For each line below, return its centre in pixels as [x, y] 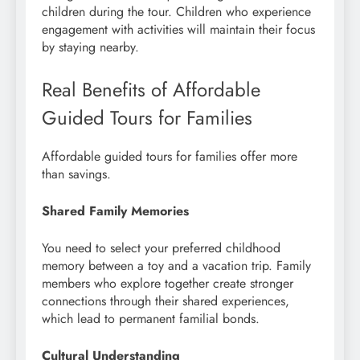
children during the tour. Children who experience [176, 11]
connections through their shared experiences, [166, 301]
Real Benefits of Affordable [151, 89]
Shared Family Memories [115, 211]
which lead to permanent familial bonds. [151, 318]
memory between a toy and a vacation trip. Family [176, 265]
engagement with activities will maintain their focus [178, 29]
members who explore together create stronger [168, 283]
